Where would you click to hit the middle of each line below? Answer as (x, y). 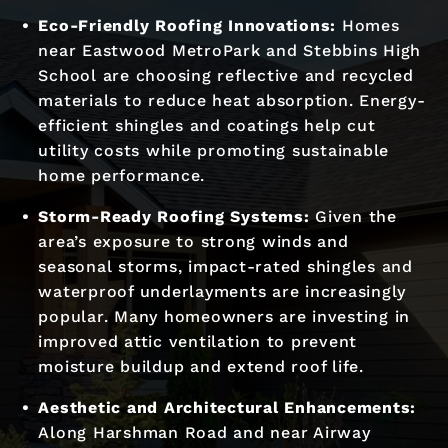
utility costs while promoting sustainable (214, 150)
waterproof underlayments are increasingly (222, 291)
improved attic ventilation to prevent (198, 341)
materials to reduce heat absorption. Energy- (232, 100)
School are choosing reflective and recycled (226, 75)
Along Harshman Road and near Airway (204, 432)
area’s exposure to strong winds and (193, 241)
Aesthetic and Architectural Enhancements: (227, 407)
